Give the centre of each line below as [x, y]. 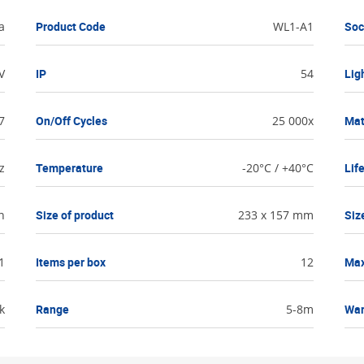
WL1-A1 [293, 27]
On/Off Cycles [72, 121]
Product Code [71, 27]
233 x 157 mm [275, 215]
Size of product [75, 215]
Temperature [70, 168]
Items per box [71, 262]
